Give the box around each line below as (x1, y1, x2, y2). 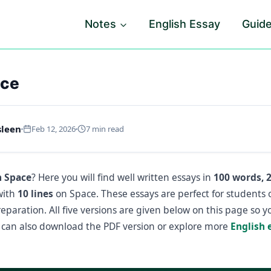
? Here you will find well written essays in (31, 171, 214, 184)
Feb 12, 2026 (31, 123, 76, 134)
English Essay (149, 18, 221, 30)
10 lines (18, 187, 53, 200)
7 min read (86, 123, 124, 134)
